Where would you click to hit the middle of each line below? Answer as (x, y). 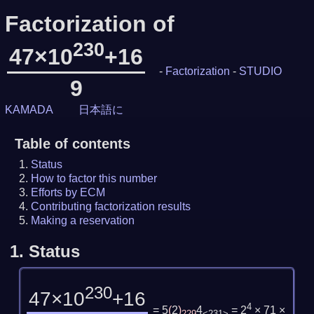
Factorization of (89, 24)
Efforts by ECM (68, 192)
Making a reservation (83, 220)
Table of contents (72, 143)
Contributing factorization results (111, 206)
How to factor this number (94, 178)
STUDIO (261, 71)
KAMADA (29, 109)
